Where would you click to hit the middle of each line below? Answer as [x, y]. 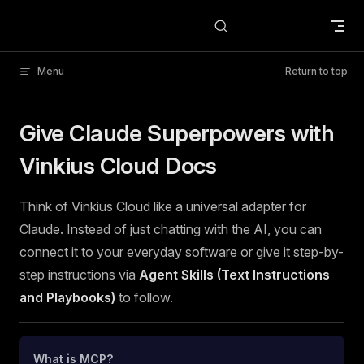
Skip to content [57, 22]
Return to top [316, 71]
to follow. [144, 297]
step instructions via [79, 275]
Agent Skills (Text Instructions [234, 275]
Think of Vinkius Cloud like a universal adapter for [163, 206]
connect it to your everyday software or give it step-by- [182, 252]
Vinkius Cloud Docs [118, 166]
